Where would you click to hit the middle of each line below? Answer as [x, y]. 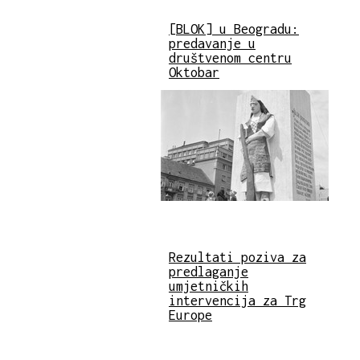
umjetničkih [209, 286]
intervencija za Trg [237, 301]
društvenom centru [230, 57]
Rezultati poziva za [237, 258]
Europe [190, 315]
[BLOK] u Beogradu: [234, 29]
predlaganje [209, 272]
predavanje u [212, 43]
